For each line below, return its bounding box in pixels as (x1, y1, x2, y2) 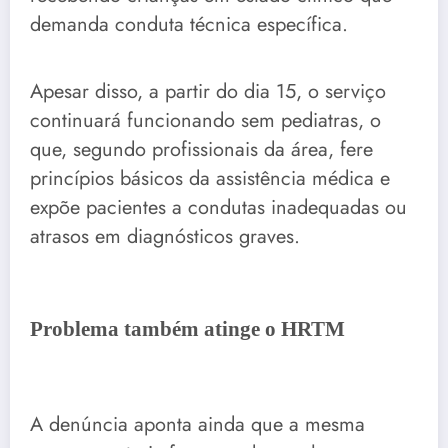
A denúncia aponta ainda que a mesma (30, 409, 365, 439)
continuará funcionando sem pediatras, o (30, 105, 381, 135)
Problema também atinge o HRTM (30, 317, 345, 342)
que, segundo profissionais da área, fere (30, 134, 373, 164)
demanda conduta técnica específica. (30, 10, 348, 39)
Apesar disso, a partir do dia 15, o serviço (30, 76, 386, 106)
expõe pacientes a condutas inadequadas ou (30, 192, 407, 222)
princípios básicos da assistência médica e (30, 163, 390, 193)
